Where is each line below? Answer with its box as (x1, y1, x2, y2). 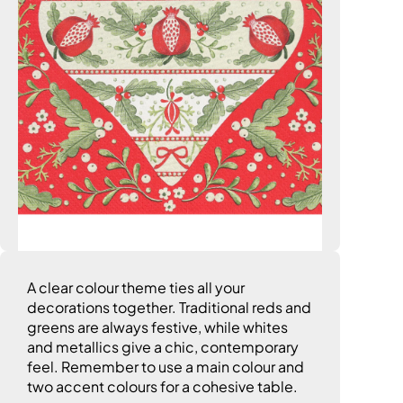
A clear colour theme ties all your (27, 278, 245, 298)
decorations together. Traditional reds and (27, 298, 311, 318)
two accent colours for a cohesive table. (27, 377, 298, 397)
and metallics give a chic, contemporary (27, 337, 299, 357)
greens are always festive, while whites (27, 318, 288, 337)
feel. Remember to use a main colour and (27, 357, 304, 377)
